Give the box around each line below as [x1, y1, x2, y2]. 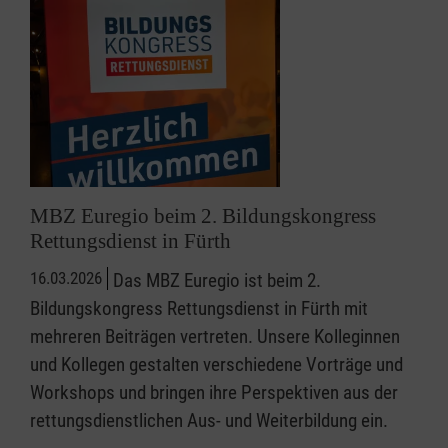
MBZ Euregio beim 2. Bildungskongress [30, 204, 376, 229]
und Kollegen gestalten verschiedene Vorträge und [30, 353, 403, 377]
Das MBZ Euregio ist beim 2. [113, 269, 321, 293]
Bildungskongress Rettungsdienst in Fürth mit [30, 297, 368, 321]
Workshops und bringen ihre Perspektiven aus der [30, 381, 398, 405]
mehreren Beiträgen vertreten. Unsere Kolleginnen [30, 325, 400, 349]
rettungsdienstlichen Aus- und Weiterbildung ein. [30, 409, 388, 433]
